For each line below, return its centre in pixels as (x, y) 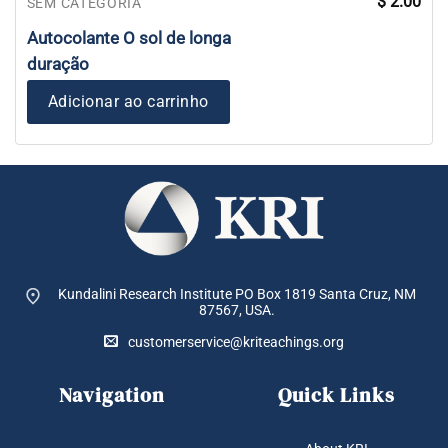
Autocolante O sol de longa (128, 38)
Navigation (112, 395)
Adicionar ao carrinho (128, 102)
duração (57, 64)
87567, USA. (236, 310)
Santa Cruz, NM (365, 294)
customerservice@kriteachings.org (236, 342)
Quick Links (336, 395)
